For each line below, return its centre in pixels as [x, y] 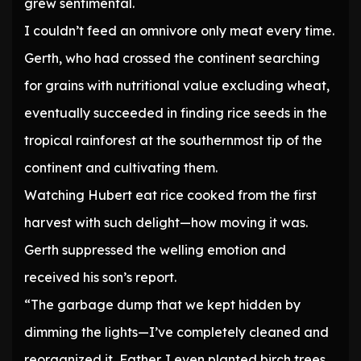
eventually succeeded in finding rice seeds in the [176, 113]
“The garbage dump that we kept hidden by [162, 305]
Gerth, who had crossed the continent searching [172, 58]
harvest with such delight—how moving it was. [166, 223]
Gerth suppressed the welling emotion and [155, 250]
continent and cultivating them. [121, 168]
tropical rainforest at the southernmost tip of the [173, 141]
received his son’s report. [100, 278]
